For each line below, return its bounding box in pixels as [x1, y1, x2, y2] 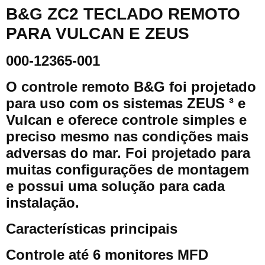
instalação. [6, 195, 79, 211]
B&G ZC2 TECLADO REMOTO [6, 5, 240, 23]
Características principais [6, 221, 177, 237]
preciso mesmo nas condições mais [6, 128, 248, 144]
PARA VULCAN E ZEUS [6, 24, 189, 43]
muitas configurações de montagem [6, 161, 249, 177]
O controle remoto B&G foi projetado [6, 79, 256, 95]
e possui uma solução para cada [6, 178, 225, 194]
